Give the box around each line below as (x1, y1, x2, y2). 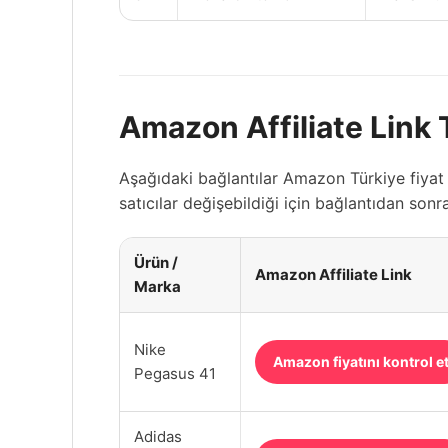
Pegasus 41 (134, 363, 216, 383)
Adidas (134, 426, 182, 446)
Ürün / (134, 252, 178, 272)
